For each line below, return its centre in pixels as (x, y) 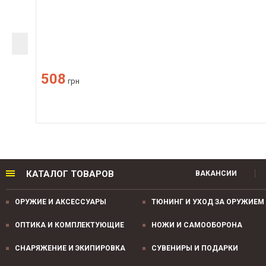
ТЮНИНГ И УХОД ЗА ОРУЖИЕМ (208, 202)
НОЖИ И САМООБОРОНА (197, 225)
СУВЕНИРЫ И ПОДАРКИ (195, 248)
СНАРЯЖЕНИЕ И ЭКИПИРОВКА (70, 248)
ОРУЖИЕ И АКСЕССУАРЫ (61, 202)
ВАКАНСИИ (216, 173)
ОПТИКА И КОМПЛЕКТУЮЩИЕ (69, 225)
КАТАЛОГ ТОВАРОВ (70, 174)
